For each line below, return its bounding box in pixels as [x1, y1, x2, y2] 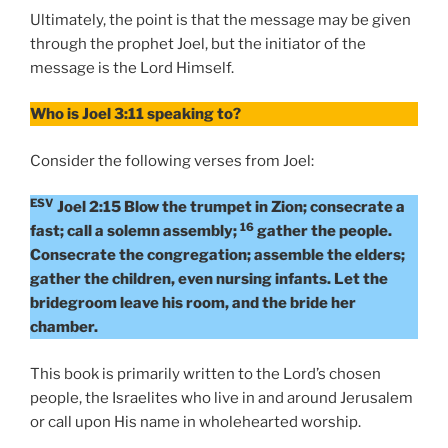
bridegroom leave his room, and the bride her [30, 294, 356, 313]
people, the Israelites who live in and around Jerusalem [30, 388, 413, 407]
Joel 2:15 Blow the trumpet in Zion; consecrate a [57, 198, 405, 217]
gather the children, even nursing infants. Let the [30, 270, 388, 289]
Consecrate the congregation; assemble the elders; [30, 246, 405, 265]
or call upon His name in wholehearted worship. [30, 412, 361, 431]
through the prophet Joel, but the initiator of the [30, 34, 366, 53]
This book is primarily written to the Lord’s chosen [30, 364, 381, 383]
